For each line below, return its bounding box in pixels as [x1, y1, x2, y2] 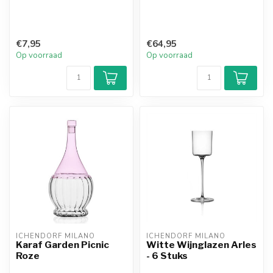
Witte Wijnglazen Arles [146, 239, 257, 251]
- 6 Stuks [146, 250, 188, 262]
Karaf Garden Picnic [16, 239, 109, 251]
